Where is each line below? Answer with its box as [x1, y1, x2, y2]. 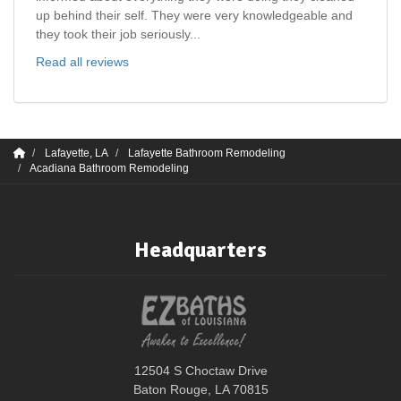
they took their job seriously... [36, 27, 200, 42]
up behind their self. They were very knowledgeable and [36, 8, 353, 23]
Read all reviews [36, 55, 129, 70]
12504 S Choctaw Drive [133, 363, 268, 379]
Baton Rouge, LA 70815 [132, 382, 269, 397]
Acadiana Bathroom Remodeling [30, 162, 189, 175]
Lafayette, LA [45, 147, 108, 160]
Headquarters [134, 236, 267, 264]
